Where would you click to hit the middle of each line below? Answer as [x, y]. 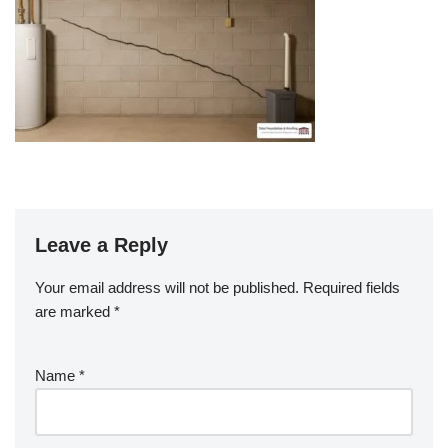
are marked [74, 311]
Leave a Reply [101, 244]
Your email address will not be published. [167, 287]
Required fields [351, 287]
